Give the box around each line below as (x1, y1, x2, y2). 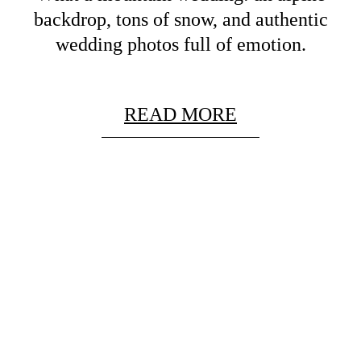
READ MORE (124, 104, 237, 126)
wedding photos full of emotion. (55, 34, 306, 56)
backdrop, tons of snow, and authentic (33, 9, 328, 31)
